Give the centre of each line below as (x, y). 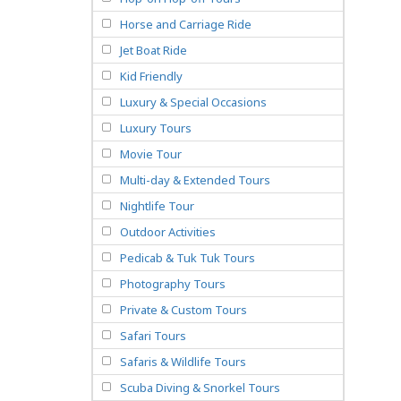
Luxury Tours (156, 128)
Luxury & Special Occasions (193, 102)
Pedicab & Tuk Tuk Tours (188, 258)
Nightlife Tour (157, 206)
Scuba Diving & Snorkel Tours (200, 388)
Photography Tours (173, 284)
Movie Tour (151, 154)
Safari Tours (153, 336)
